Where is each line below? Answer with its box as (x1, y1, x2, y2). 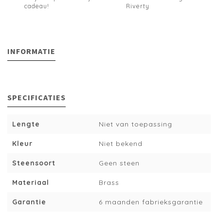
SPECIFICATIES (7, 92, 66, 103)
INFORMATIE (7, 46, 55, 56)
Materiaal (12, 178, 49, 187)
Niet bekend (99, 139, 143, 148)
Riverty (126, 2, 149, 10)
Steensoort (12, 159, 55, 168)
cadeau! (24, 2, 49, 10)
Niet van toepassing (99, 120, 173, 129)
